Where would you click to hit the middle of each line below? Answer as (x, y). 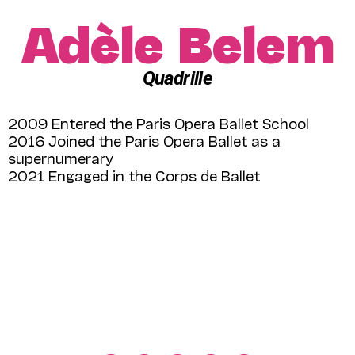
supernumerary (61, 157)
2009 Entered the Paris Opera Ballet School (158, 122)
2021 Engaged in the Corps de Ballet (134, 175)
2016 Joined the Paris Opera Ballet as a (144, 140)
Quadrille (177, 78)
